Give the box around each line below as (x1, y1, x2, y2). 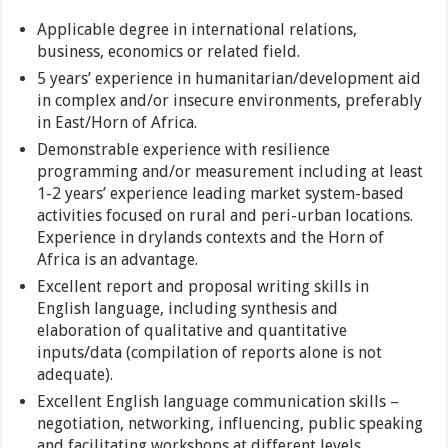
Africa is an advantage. (37, 250, 199, 270)
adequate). (37, 365, 114, 385)
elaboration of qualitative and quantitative (37, 321, 348, 341)
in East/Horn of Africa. (37, 113, 198, 133)
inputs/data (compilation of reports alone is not (37, 343, 383, 363)
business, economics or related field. (37, 42, 301, 62)
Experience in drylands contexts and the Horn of (37, 228, 385, 248)
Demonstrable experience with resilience (37, 140, 331, 160)
